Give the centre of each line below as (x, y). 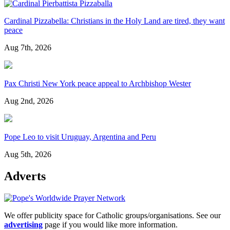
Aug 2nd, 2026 (29, 101)
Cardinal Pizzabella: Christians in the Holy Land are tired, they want (114, 21)
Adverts (25, 176)
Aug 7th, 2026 (28, 48)
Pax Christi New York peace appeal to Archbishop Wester (98, 84)
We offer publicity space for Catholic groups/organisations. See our (112, 216)
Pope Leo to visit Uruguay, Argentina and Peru (80, 137)
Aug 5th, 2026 (28, 155)
